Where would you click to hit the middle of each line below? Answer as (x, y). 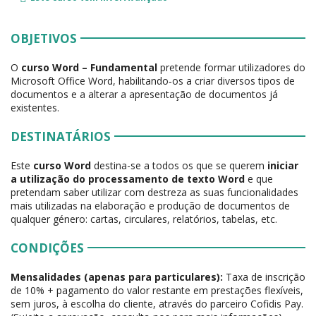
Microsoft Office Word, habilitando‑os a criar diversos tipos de (153, 80)
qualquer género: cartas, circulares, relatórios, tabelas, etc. (144, 219)
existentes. (35, 107)
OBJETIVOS (44, 38)
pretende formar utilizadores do (231, 67)
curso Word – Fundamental (89, 67)
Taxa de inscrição (266, 276)
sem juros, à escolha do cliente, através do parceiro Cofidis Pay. (157, 303)
